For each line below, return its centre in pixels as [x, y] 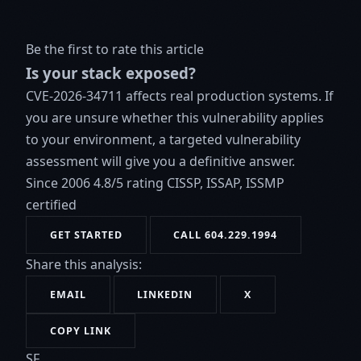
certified [51, 205]
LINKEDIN [165, 295]
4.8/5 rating [129, 183]
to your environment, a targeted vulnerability [163, 140]
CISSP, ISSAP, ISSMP [226, 183]
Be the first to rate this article [115, 50]
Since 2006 [58, 183]
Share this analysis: [84, 265]
